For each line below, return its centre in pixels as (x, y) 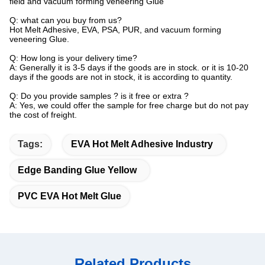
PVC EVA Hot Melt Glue (70, 196)
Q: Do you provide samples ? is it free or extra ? (99, 96)
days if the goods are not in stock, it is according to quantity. (121, 77)
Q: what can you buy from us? (66, 20)
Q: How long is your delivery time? (73, 58)
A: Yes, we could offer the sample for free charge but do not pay (129, 105)
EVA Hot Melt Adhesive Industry (142, 144)
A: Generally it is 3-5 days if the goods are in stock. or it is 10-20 (129, 67)
